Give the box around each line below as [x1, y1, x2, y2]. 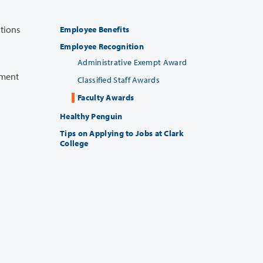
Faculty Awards [77, 92, 134, 103]
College [60, 137, 89, 149]
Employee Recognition [60, 41, 144, 52]
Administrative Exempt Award [77, 56, 187, 68]
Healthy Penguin [60, 110, 123, 122]
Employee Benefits [60, 23, 130, 35]
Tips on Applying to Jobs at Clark [60, 127, 184, 139]
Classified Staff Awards [77, 74, 160, 85]
